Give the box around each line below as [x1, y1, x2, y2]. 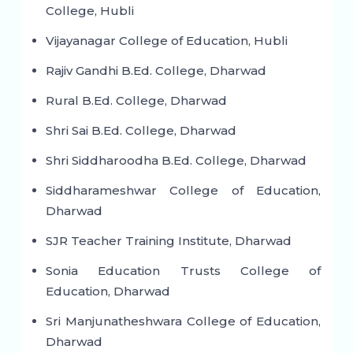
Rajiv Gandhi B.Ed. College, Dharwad [45, 63, 266, 79]
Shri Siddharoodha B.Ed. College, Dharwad [45, 153, 307, 169]
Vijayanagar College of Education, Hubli [45, 33, 288, 49]
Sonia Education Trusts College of [45, 263, 321, 279]
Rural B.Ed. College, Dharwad [45, 93, 227, 109]
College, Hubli [45, 3, 134, 19]
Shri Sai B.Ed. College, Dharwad [45, 123, 236, 139]
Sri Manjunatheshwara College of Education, [45, 314, 321, 329]
